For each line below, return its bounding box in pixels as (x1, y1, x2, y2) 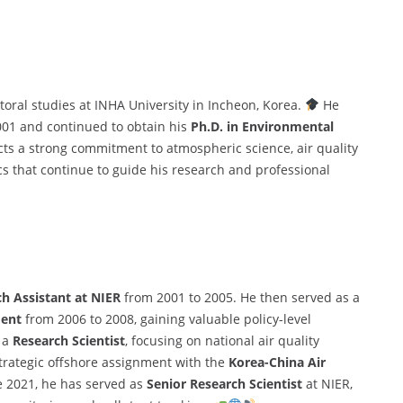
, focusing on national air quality (125, 331, 319, 349)
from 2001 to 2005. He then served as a (121, 288, 360, 306)
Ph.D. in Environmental (191, 117, 334, 135)
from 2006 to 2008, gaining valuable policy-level (22, 309, 311, 327)
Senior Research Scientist (147, 374, 302, 392)
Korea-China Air (228, 353, 326, 371)
